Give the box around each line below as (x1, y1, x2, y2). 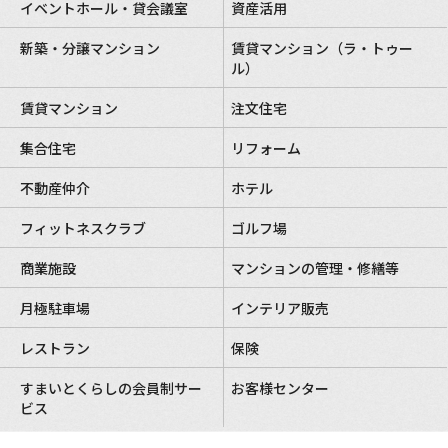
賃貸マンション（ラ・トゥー (231, 37, 413, 58)
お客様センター (231, 377, 329, 398)
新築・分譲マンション (20, 37, 160, 58)
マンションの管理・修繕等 (231, 257, 399, 278)
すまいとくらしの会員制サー (20, 377, 202, 398)
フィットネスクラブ (20, 217, 146, 238)
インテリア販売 (231, 297, 329, 318)
